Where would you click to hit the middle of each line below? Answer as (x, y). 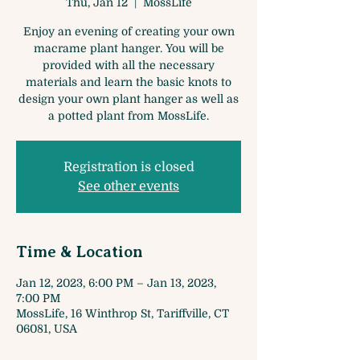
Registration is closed (129, 167)
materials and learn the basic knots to (129, 82)
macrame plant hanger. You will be (129, 48)
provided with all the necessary (129, 65)
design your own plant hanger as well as (129, 99)
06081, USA (47, 329)
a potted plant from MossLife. (129, 116)
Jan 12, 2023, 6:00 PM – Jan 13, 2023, (116, 283)
